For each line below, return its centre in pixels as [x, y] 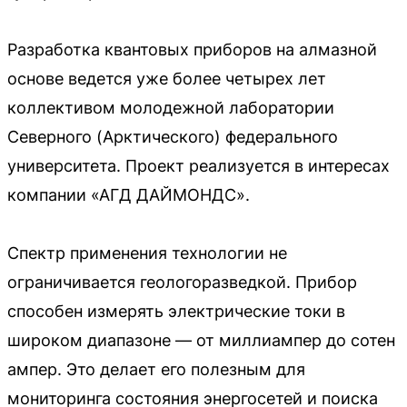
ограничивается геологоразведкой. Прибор [182, 282]
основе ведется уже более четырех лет [167, 78]
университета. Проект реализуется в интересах [199, 165]
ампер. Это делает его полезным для [156, 369]
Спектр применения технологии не [147, 253]
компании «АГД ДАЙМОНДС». [129, 194]
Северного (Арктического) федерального [173, 136]
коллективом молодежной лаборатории [171, 107]
